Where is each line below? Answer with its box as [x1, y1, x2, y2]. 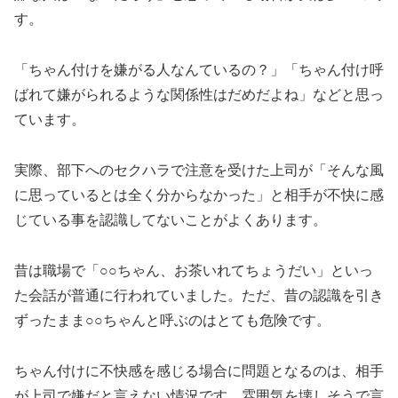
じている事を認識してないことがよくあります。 [14, 211, 327, 227]
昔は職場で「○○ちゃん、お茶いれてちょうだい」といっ [14, 262, 373, 278]
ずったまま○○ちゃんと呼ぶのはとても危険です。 [14, 312, 330, 328]
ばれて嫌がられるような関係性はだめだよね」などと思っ [14, 87, 384, 103]
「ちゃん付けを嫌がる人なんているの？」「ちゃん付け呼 [14, 62, 384, 78]
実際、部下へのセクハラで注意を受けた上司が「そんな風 [14, 162, 384, 178]
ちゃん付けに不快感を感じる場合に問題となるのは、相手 [14, 362, 384, 378]
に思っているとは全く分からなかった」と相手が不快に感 [14, 187, 384, 203]
